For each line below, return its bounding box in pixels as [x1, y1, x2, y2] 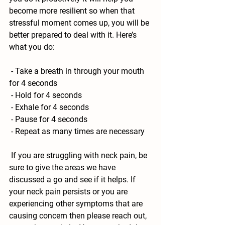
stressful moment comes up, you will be [9, 18, 151, 28]
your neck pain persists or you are [9, 187, 130, 196]
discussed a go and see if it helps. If [9, 175, 138, 184]
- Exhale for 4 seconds [11, 102, 91, 112]
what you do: [9, 42, 55, 52]
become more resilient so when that [9, 6, 137, 16]
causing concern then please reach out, [9, 211, 149, 220]
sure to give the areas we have [9, 163, 118, 172]
